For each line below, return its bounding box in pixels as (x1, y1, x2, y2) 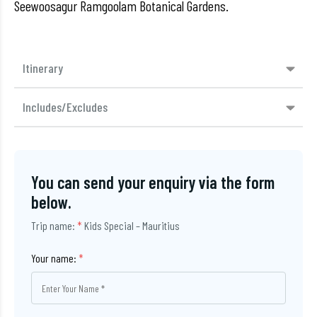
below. (31, 192, 71, 212)
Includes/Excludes (23, 99, 108, 115)
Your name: (31, 251, 79, 265)
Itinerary (23, 60, 63, 76)
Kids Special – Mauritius (84, 219, 180, 232)
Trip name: (31, 219, 77, 232)
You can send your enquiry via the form (31, 172, 275, 192)
